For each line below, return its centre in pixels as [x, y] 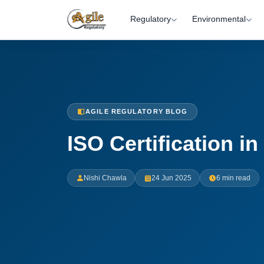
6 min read [233, 178]
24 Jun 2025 [171, 178]
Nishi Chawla [105, 178]
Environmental [219, 19]
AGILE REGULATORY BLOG [137, 112]
